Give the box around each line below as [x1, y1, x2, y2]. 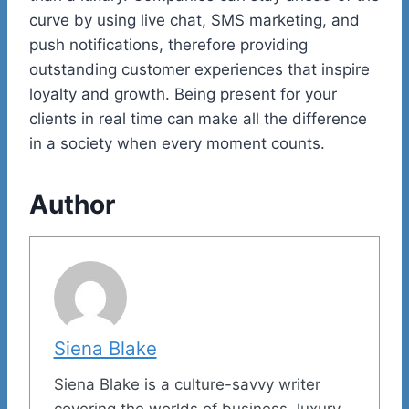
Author [29, 189, 115, 221]
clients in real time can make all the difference [29, 110, 367, 129]
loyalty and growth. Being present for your [29, 85, 337, 104]
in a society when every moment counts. [29, 134, 325, 153]
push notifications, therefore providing [29, 36, 308, 55]
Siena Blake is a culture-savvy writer [53, 374, 320, 393]
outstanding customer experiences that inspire [29, 60, 370, 79]
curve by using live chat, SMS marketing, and [29, 11, 360, 30]
